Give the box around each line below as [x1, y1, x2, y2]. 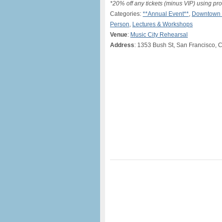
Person [110, 21, 129, 28]
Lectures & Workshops [132, 21, 193, 28]
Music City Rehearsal [130, 31, 188, 38]
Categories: [110, 10, 143, 17]
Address [110, 42, 134, 49]
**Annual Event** [143, 10, 189, 17]
